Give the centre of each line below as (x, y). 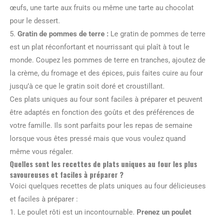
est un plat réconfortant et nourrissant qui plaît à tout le (100, 47)
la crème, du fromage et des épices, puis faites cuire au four (106, 73)
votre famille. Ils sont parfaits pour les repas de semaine (101, 125)
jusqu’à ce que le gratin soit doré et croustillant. (87, 86)
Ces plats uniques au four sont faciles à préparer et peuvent (106, 99)
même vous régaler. (41, 152)
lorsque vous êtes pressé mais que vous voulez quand (98, 139)
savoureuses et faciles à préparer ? (67, 174)
